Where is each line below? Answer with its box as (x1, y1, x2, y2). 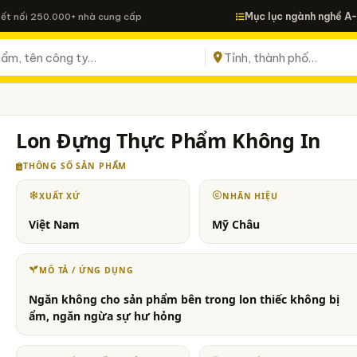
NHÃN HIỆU (222, 190, 278, 202)
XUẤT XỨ (39, 190, 80, 202)
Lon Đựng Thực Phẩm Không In (16, 127, 320, 154)
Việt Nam (29, 217, 80, 233)
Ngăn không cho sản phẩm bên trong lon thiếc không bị (29, 291, 340, 307)
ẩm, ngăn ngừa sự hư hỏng (29, 308, 182, 324)
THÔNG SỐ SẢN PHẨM (22, 160, 127, 171)
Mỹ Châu (212, 217, 261, 233)
